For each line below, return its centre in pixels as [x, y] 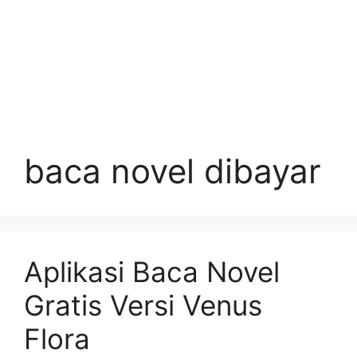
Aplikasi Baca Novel [152, 272]
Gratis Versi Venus [143, 306]
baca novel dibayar [173, 171]
